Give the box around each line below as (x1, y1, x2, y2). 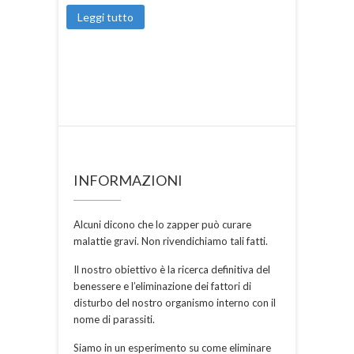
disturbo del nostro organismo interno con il (73, 296, 276, 310)
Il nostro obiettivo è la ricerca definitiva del (73, 263, 270, 277)
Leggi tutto (77, 9, 134, 24)
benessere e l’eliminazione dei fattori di (73, 280, 251, 293)
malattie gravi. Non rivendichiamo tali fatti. (73, 235, 268, 248)
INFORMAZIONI (73, 171, 183, 190)
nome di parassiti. (73, 313, 155, 326)
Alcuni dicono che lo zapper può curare (73, 218, 251, 232)
